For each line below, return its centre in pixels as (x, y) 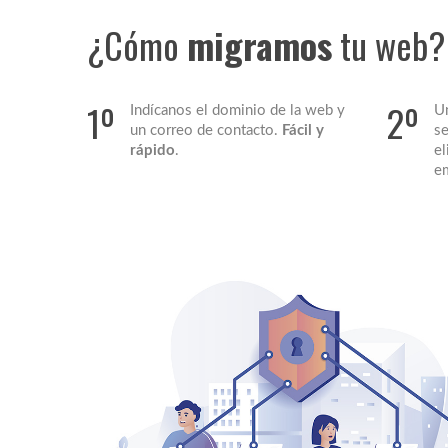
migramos (259, 44)
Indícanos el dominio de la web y (237, 110)
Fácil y (303, 130)
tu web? (388, 44)
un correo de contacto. (206, 130)
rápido (152, 150)
